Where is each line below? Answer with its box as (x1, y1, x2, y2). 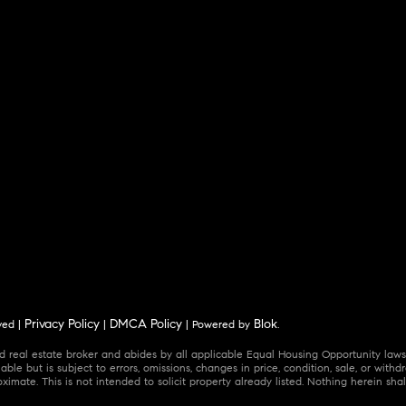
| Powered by (182, 317, 255, 332)
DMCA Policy (110, 315, 183, 333)
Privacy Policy (24, 315, 101, 333)
